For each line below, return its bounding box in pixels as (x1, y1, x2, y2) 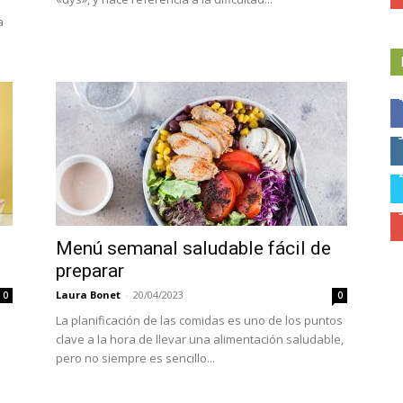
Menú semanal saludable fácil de (56, 237, 331, 260)
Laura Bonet (56, 288, 121, 302)
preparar (56, 260, 124, 282)
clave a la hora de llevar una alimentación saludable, (56, 331, 344, 348)
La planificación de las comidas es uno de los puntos (56, 312, 343, 329)
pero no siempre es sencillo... (56, 350, 215, 367)
